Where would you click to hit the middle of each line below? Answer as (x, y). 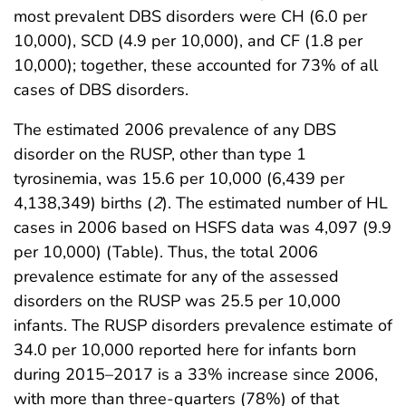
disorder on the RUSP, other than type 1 (160, 154)
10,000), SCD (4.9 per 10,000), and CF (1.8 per (188, 40)
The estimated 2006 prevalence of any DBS (175, 129)
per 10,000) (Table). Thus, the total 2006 (166, 251)
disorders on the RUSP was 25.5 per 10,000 (177, 300)
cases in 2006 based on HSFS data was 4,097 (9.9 (203, 227)
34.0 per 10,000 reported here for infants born (185, 349)
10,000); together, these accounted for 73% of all (196, 65)
